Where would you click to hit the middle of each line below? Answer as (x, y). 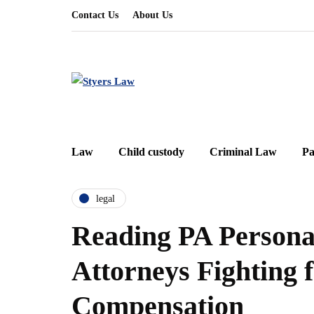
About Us (152, 15)
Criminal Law (243, 152)
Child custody (151, 152)
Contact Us (95, 15)
